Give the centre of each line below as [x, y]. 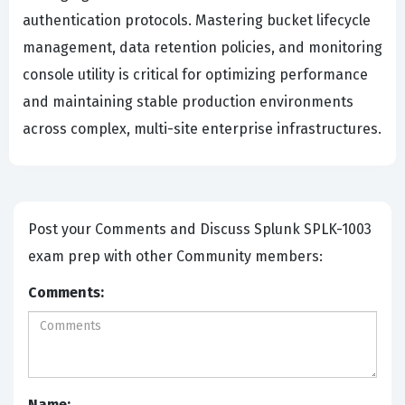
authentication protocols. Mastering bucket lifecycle [197, 21]
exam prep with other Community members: [177, 257]
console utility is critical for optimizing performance [195, 75]
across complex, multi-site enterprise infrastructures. [202, 129]
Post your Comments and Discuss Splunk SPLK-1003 [141, 230]
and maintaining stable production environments [188, 102]
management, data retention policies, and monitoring [202, 48]
